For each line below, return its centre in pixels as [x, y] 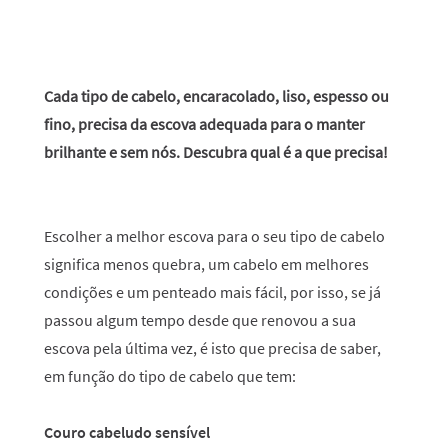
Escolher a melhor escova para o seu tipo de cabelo [214, 236]
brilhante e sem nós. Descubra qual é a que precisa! [216, 152]
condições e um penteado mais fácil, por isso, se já [212, 292]
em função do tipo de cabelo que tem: [170, 376]
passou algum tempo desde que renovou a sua [200, 320]
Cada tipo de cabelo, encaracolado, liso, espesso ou [216, 96]
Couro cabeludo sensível [127, 432]
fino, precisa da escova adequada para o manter [204, 124]
